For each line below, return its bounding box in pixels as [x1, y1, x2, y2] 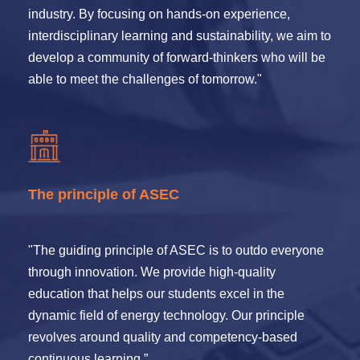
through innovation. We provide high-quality [28, 265, 276, 279]
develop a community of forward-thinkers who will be [28, 51, 325, 64]
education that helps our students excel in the [28, 287, 284, 301]
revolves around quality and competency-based [28, 330, 297, 344]
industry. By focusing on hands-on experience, [28, 7, 290, 21]
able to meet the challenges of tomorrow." [28, 72, 262, 86]
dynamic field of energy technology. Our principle [28, 309, 305, 322]
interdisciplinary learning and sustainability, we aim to [28, 29, 331, 43]
